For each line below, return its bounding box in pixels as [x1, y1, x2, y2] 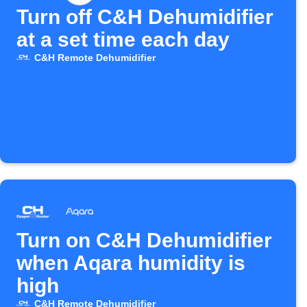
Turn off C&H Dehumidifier [16, 5, 273, 28]
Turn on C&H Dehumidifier [16, 229, 272, 251]
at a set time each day [16, 28, 230, 51]
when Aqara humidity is [16, 251, 245, 274]
